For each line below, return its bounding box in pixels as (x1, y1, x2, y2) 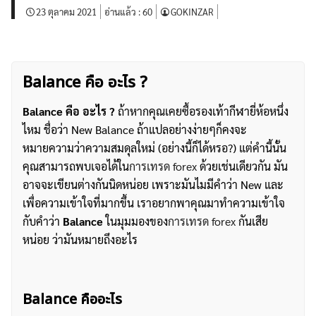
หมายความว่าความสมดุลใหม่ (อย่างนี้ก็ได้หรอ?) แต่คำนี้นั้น (23, 140, 286, 155)
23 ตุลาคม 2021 (36, 6, 97, 18)
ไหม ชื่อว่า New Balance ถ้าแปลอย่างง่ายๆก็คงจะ (23, 122, 247, 137)
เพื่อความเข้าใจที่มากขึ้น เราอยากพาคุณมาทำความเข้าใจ (23, 195, 285, 210)
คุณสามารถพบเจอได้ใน (23, 159, 129, 174)
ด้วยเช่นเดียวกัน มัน (197, 159, 288, 174)
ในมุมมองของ (103, 214, 168, 229)
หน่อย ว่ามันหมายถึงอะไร (23, 232, 138, 247)
